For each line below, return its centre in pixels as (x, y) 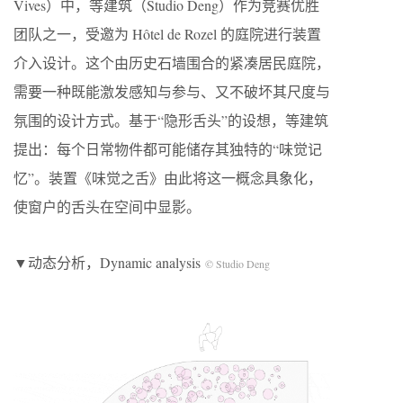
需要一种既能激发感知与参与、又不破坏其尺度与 (172, 92)
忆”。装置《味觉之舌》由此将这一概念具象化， (168, 178)
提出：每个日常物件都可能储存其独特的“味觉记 (168, 149)
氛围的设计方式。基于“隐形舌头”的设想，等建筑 (171, 121)
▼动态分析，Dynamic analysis (109, 263)
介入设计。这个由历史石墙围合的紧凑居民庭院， (172, 63)
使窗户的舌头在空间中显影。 (107, 207)
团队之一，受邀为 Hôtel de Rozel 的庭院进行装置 (167, 34)
